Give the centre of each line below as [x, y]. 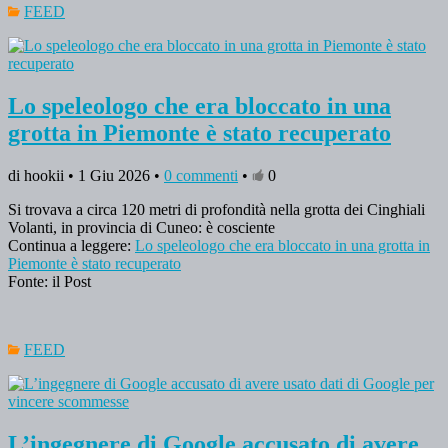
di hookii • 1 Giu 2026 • [86, 176]
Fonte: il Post [49, 282]
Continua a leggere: [71, 246]
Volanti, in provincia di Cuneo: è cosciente [141, 228]
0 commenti [201, 176]
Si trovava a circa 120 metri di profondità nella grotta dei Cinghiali [216, 210]
